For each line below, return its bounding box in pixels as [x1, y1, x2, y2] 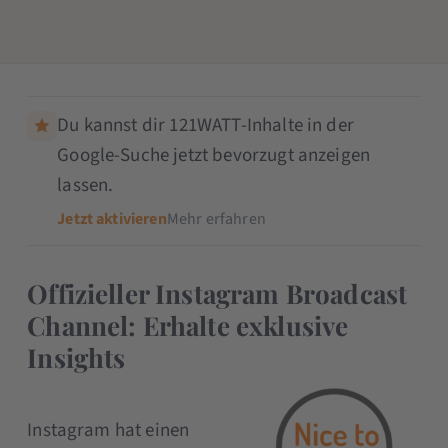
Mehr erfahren [166, 207, 266, 230]
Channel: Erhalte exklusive [27, 307, 349, 343]
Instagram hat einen [27, 416, 190, 444]
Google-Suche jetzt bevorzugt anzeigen [57, 141, 371, 169]
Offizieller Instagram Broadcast [27, 275, 408, 311]
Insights [27, 339, 126, 375]
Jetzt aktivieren [57, 207, 167, 230]
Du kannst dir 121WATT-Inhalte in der [57, 111, 354, 139]
